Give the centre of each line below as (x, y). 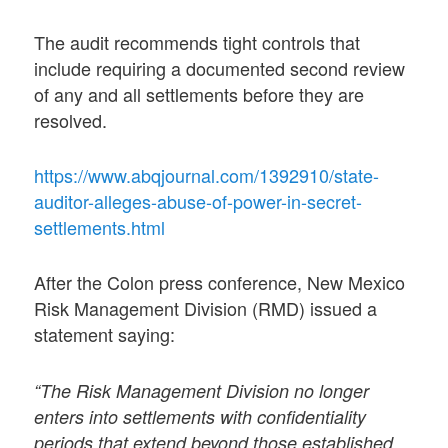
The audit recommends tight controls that (197, 41)
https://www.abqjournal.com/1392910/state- (207, 175)
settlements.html (100, 227)
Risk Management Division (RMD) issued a (206, 308)
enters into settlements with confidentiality (200, 416)
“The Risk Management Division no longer (202, 390)
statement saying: (105, 334)
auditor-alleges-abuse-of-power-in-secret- (198, 201)
